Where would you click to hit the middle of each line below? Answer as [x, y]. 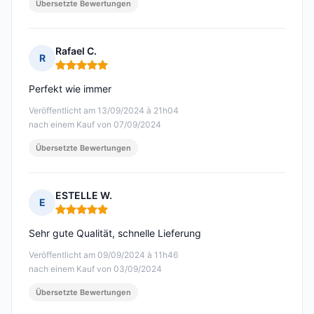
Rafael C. [76, 51]
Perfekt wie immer [70, 89]
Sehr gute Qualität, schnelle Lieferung [115, 233]
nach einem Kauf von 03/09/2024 [95, 269]
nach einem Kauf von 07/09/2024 [95, 125]
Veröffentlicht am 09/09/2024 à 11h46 [103, 255]
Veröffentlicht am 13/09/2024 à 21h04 [104, 111]
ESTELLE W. [84, 196]
